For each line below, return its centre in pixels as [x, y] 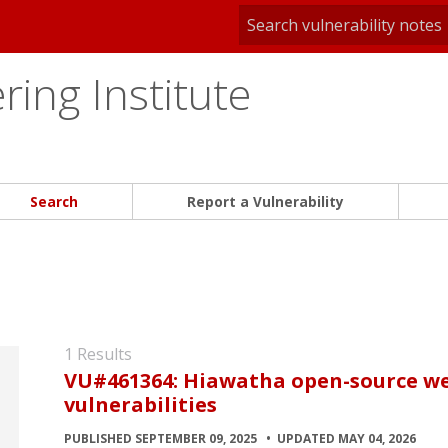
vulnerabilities [140, 405]
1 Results [98, 354]
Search [54, 202]
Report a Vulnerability [265, 202]
